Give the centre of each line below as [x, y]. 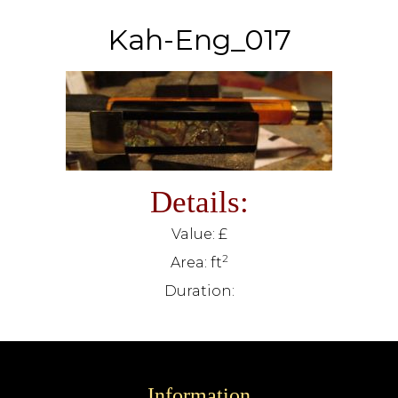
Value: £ [199, 234]
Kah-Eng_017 [199, 40]
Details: [199, 202]
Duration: [199, 291]
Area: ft [196, 263]
